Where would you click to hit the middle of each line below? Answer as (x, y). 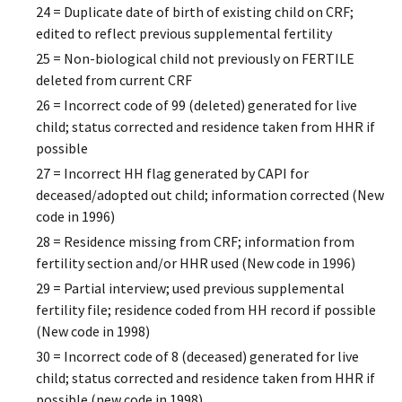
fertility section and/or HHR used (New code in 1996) (196, 263)
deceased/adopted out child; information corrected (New (210, 195)
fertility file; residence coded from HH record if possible (206, 310)
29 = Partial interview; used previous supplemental (190, 288)
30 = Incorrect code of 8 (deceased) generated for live (197, 357)
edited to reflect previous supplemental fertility (184, 34)
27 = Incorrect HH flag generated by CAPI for (172, 174)
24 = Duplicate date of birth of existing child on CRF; (195, 12)
